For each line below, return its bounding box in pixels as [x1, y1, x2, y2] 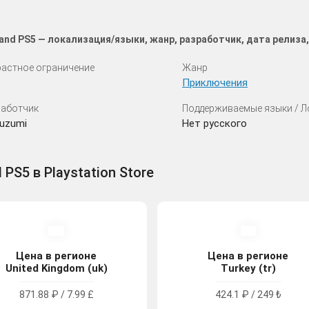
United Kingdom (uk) [5, 261, 108, 275]
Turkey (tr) [220, 261, 276, 275]
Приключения [182, 76, 248, 89]
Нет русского [182, 117, 247, 130]
